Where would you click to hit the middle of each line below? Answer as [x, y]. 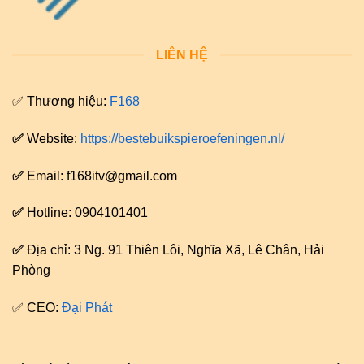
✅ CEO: [37, 308]
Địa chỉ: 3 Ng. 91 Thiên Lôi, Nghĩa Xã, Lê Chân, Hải [175, 250]
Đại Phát [87, 308]
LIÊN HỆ [182, 55]
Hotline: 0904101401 [87, 213]
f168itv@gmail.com [122, 175]
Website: [54, 138]
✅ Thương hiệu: [61, 102]
